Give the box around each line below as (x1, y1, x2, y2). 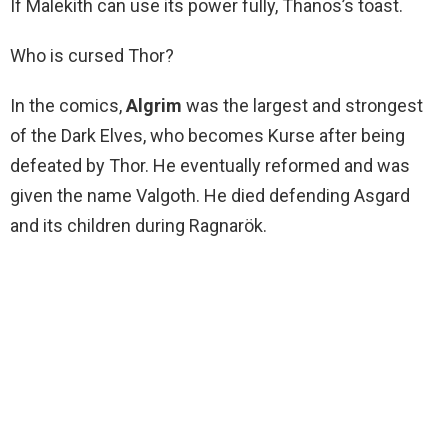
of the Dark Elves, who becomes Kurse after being (10, 125, 405, 147)
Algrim (126, 95, 182, 117)
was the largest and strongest (182, 95, 423, 117)
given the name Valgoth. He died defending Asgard (10, 185, 410, 207)
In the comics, (10, 95, 126, 117)
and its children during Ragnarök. (10, 215, 267, 237)
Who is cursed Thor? (10, 45, 174, 67)
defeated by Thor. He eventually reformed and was (10, 155, 410, 177)
